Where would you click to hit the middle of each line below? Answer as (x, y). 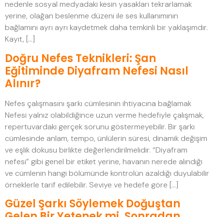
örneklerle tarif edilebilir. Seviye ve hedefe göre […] (92, 185)
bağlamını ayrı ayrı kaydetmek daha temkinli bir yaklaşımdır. (106, 28)
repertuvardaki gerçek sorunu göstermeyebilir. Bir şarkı (100, 126)
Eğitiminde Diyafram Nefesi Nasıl (97, 71)
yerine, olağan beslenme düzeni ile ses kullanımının (92, 16)
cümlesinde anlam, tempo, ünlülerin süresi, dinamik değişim (106, 138)
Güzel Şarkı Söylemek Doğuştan (93, 203)
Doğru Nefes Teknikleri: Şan (80, 58)
